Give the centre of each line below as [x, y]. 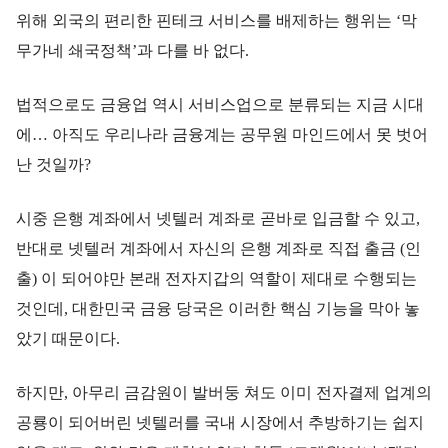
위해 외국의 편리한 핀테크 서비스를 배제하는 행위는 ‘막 [216, 20]
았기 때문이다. [68, 338]
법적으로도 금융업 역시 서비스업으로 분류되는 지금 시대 [220, 104]
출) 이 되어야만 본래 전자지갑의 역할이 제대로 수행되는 [216, 278]
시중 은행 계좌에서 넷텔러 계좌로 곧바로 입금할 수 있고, [218, 218]
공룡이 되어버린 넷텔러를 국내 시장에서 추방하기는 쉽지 [220, 422]
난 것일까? [53, 164]
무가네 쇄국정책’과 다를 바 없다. [132, 50]
